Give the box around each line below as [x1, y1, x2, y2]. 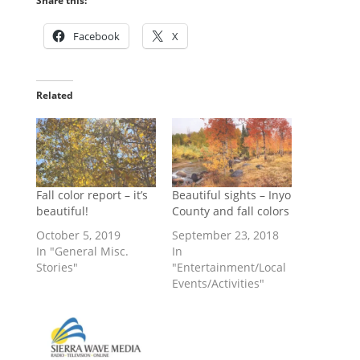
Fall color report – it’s [35, 186, 148, 202]
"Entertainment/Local [171, 259, 286, 275]
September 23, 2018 [171, 227, 279, 243]
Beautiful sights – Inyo [171, 186, 291, 202]
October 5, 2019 [35, 227, 121, 243]
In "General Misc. [35, 243, 129, 259]
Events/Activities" [171, 275, 264, 291]
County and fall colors [171, 202, 289, 219]
